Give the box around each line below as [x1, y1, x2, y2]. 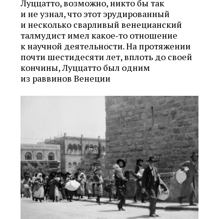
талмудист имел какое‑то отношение [21, 29, 177, 42]
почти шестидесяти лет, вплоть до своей [21, 51, 192, 63]
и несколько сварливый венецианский [21, 19, 182, 31]
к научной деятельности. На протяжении [21, 40, 191, 52]
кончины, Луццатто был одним [21, 62, 150, 74]
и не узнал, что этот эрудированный [21, 8, 170, 20]
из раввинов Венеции [21, 72, 110, 85]
